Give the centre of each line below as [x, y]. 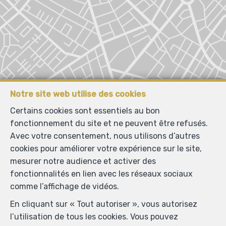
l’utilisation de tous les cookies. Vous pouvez [94, 217]
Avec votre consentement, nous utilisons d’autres [105, 136]
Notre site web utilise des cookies [78, 94]
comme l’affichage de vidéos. [65, 186]
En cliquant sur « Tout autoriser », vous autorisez [104, 204]
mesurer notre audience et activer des [83, 161]
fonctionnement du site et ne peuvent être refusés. [109, 123]
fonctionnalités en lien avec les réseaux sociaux [101, 174]
